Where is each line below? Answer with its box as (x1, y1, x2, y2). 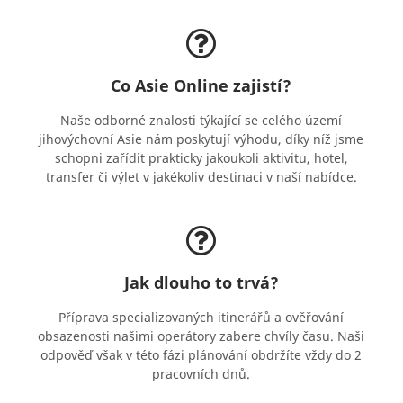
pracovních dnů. (152, 365, 251, 383)
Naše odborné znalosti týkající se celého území (60, 112, 343, 130)
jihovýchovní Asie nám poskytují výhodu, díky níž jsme (39, 130, 364, 148)
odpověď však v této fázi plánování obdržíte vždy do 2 (40, 346, 363, 364)
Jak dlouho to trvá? (123, 272, 279, 294)
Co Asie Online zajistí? (111, 75, 292, 97)
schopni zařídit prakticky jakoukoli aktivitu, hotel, (54, 149, 348, 167)
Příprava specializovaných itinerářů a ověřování (58, 309, 345, 327)
